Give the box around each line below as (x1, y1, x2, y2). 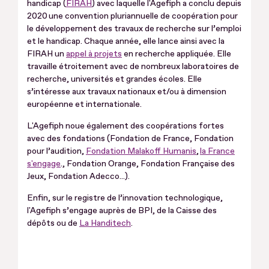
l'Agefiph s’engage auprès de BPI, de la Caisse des (27, 205, 217, 216)
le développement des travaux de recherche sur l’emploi (27, 23, 241, 34)
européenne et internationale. (27, 99, 144, 109)
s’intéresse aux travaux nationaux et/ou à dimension (27, 86, 226, 97)
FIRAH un (27, 49, 66, 59)
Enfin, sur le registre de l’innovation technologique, (27, 193, 223, 203)
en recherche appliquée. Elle (122, 49, 231, 59)
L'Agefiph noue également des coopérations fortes (27, 121, 224, 131)
